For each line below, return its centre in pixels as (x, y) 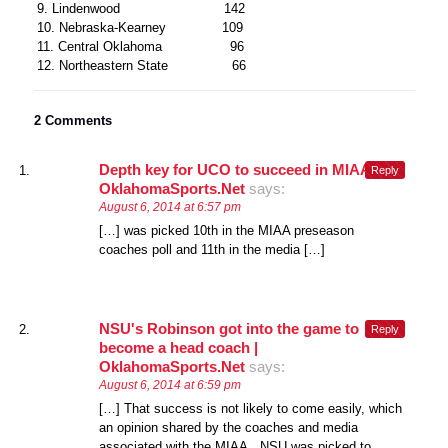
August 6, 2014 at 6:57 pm (169, 206)
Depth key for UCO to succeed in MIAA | (238, 169)
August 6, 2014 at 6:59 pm (169, 384)
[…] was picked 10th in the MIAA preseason (226, 230)
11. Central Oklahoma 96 (141, 46)
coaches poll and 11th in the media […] (211, 249)
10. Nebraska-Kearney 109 (140, 27)
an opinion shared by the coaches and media (228, 427)
